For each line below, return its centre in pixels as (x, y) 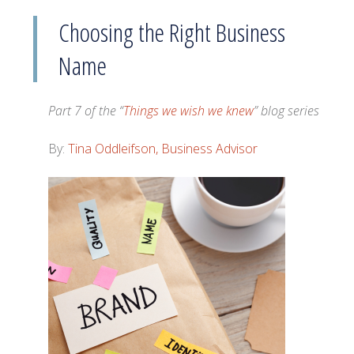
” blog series (287, 111)
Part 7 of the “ (86, 111)
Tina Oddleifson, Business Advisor (163, 149)
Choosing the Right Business (172, 32)
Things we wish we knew (189, 111)
